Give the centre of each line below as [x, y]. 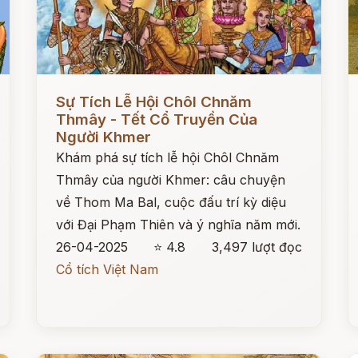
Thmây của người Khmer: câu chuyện [171, 180]
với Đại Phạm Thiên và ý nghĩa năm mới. [179, 225]
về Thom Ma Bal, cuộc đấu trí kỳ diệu [171, 202]
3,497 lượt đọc [257, 247]
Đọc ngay [66, 89]
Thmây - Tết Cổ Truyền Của [157, 119]
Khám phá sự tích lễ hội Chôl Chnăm [168, 157]
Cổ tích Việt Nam [107, 269]
